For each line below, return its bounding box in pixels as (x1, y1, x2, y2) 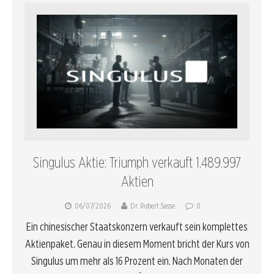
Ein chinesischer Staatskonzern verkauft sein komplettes (26, 220, 248, 233)
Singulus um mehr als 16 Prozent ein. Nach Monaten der (31, 254, 243, 267)
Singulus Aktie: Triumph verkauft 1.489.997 (33, 153, 241, 171)
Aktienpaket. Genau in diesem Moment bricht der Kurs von (24, 237, 250, 250)
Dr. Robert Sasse (130, 201, 175, 210)
